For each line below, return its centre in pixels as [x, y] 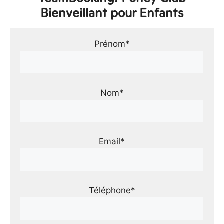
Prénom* [112, 44]
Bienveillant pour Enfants [112, 13]
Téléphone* [112, 190]
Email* [112, 141]
